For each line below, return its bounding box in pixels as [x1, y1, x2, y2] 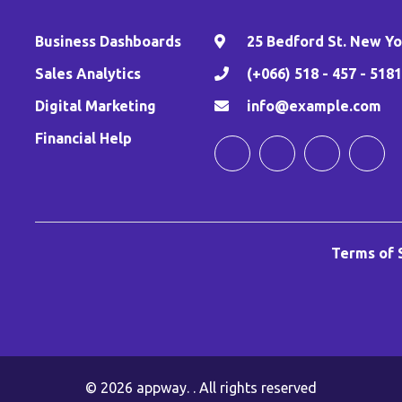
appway [136, 380, 187, 397]
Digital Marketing [35, 98, 156, 115]
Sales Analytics [35, 66, 141, 83]
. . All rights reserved [187, 380, 317, 397]
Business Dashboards [35, 33, 181, 50]
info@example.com [247, 98, 381, 115]
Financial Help [35, 130, 132, 147]
